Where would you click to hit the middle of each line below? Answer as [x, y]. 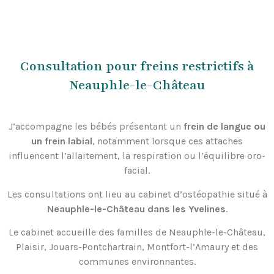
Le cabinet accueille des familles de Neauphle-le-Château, [137, 232]
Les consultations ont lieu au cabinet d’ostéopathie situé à [137, 194]
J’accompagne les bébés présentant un [96, 127]
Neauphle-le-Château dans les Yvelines [136, 209]
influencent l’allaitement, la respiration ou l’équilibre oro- [137, 156]
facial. [137, 171]
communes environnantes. [137, 262]
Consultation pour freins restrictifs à [137, 67]
